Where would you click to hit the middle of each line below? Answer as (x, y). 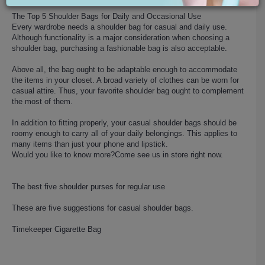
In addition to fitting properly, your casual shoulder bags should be (124, 122)
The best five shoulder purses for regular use (88, 186)
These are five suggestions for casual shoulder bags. (103, 208)
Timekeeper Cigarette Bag (56, 229)
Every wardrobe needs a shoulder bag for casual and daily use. (119, 27)
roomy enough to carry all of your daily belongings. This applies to (125, 133)
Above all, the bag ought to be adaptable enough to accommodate (125, 69)
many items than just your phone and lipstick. (90, 144)
